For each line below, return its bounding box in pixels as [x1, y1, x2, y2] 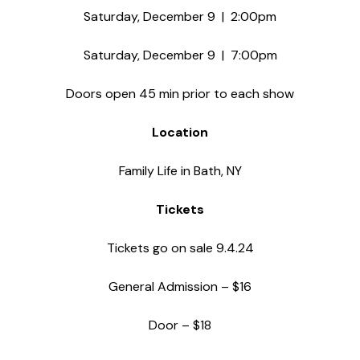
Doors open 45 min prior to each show [66, 84, 294, 102]
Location [152, 123, 208, 141]
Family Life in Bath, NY [118, 162, 242, 179]
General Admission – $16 [108, 277, 252, 295]
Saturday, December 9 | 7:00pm [83, 46, 277, 63]
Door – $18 [149, 316, 211, 333]
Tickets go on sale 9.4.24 [106, 239, 254, 256]
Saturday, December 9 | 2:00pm [84, 7, 276, 25]
